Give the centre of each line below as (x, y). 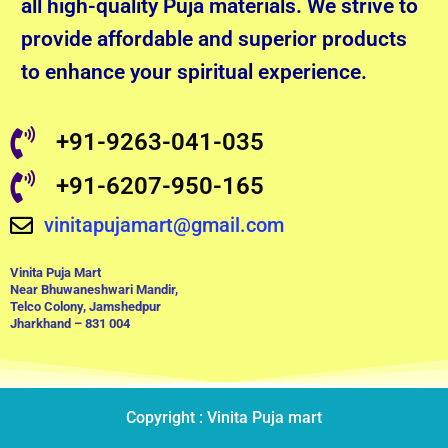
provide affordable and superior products (214, 39)
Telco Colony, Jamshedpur (85, 307)
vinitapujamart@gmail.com (163, 225)
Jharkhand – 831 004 (70, 324)
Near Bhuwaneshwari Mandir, (94, 290)
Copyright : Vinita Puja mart (224, 418)
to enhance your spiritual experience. (194, 72)
